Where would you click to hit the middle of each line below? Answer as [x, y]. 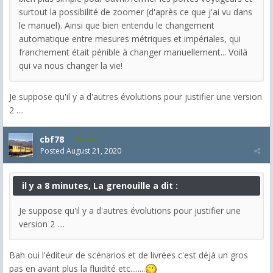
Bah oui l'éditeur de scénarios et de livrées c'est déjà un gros [129, 255]
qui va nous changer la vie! [71, 65]
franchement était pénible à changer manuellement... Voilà [133, 52]
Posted [53, 151]
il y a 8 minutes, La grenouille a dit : [100, 185]
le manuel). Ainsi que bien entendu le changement [117, 25]
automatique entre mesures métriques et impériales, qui [130, 38]
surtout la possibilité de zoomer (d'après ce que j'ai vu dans [136, 12]
